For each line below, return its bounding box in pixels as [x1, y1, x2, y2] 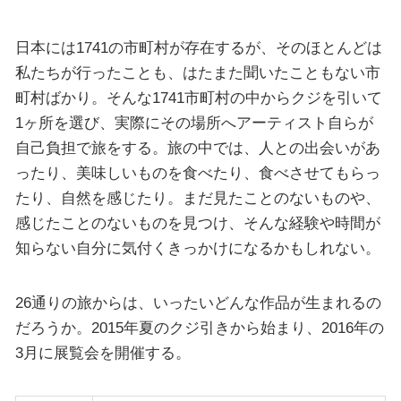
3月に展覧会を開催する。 [14, 344, 191, 363]
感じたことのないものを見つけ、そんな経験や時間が [14, 213, 380, 232]
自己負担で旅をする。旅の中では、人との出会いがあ [14, 138, 380, 157]
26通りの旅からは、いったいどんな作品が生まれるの [14, 294, 381, 312]
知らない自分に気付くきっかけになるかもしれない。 [14, 238, 380, 257]
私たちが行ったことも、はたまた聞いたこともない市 [14, 63, 380, 81]
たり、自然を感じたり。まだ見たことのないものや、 [14, 188, 380, 207]
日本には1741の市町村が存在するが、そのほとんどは [14, 38, 382, 56]
